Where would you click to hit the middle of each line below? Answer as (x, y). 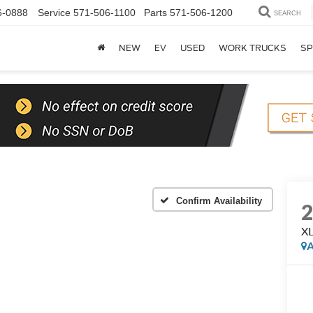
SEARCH (287, 14)
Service (54, 13)
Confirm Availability (219, 201)
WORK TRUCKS (253, 48)
